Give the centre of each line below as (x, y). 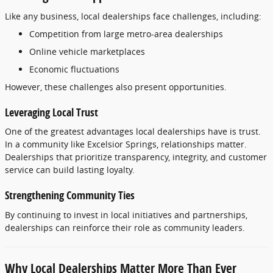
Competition (55, 34)
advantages (111, 131)
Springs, (143, 144)
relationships (189, 144)
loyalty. (121, 170)
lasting (92, 170)
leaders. (229, 227)
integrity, (191, 157)
